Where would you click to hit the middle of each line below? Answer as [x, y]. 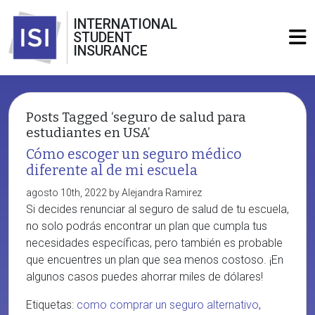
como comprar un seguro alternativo [168, 305]
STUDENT [103, 38]
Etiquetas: [51, 305]
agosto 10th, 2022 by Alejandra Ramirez [114, 193]
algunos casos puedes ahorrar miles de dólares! [144, 277]
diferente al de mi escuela [112, 171]
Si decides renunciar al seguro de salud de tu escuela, [157, 209]
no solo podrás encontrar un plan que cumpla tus [147, 226]
